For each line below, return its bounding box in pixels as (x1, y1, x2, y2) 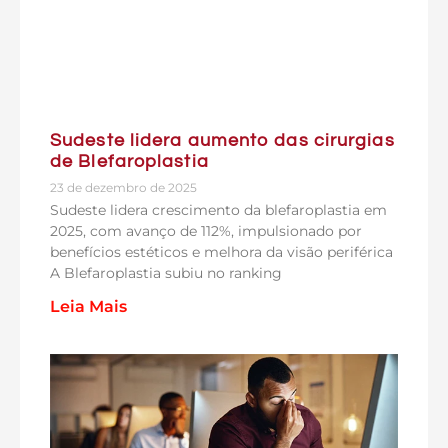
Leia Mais (50, 297, 127, 316)
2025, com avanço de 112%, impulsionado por (50, 222, 362, 240)
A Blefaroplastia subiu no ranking (50, 264, 282, 282)
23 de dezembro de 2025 (50, 180, 197, 195)
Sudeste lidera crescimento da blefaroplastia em (50, 201, 387, 219)
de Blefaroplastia (50, 152, 209, 171)
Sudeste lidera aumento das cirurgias (50, 131, 395, 150)
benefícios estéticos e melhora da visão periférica (50, 243, 393, 261)
